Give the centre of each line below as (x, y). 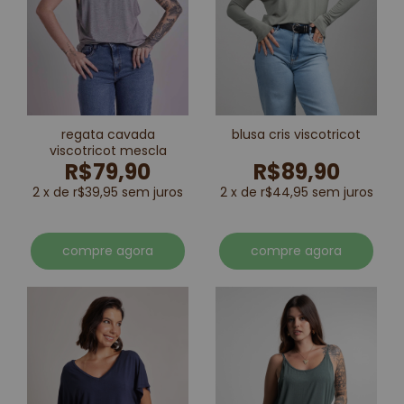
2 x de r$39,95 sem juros (108, 192)
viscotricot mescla (108, 150)
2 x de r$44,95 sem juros (296, 192)
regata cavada (108, 134)
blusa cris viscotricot (296, 134)
